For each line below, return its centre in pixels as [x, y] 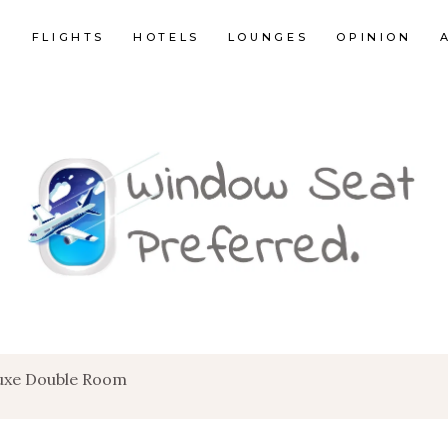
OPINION [374, 36]
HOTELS [166, 36]
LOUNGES [268, 36]
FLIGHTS [68, 36]
